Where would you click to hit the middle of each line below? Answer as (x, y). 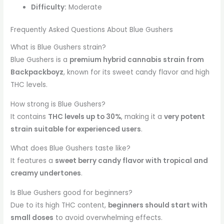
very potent (185, 116)
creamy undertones (46, 173)
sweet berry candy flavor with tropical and (132, 161)
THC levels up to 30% (85, 116)
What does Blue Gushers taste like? (71, 148)
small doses (32, 217)
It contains (29, 116)
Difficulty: (49, 7)
